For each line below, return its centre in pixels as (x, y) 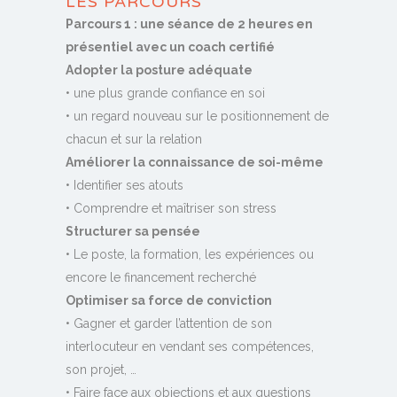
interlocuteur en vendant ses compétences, (190, 347)
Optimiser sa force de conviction (169, 301)
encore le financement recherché (161, 278)
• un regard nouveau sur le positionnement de (197, 117)
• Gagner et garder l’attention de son (169, 324)
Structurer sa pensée (133, 232)
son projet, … (101, 370)
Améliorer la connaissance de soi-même (195, 163)
